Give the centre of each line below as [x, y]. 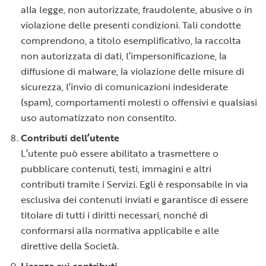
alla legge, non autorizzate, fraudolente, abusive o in [137, 9]
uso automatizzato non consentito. [99, 118]
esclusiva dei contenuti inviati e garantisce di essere [134, 199]
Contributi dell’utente [70, 138]
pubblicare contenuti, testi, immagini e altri [116, 169]
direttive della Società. [70, 246]
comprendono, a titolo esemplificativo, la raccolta [131, 40]
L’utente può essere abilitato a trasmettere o [120, 153]
